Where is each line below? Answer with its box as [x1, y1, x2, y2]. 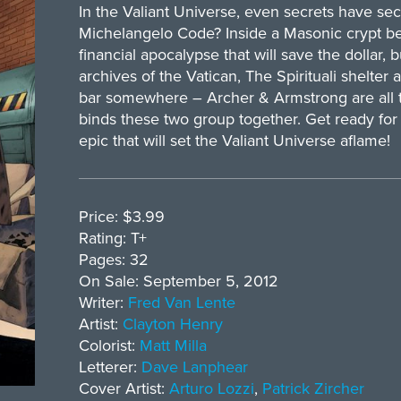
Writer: [78, 292, 128, 312]
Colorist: [78, 335, 140, 355]
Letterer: [78, 356, 141, 377]
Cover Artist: [78, 378, 169, 398]
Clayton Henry [122, 313, 223, 334]
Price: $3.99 [78, 206, 165, 226]
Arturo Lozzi [168, 378, 254, 398]
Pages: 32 [78, 249, 149, 269]
